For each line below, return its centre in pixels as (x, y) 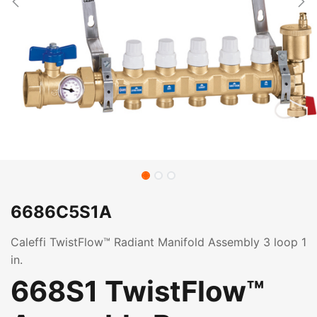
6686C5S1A (61, 212)
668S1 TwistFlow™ (138, 291)
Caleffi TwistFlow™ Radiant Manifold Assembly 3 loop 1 (158, 242)
